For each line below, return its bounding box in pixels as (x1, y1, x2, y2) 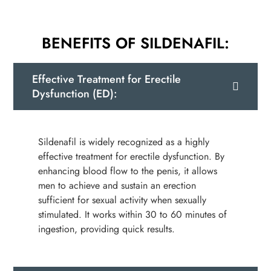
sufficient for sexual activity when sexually (38, 192, 206, 207)
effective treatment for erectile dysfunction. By (38, 149, 224, 163)
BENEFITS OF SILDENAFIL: (42, 32, 229, 54)
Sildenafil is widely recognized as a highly (38, 134, 209, 149)
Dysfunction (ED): (32, 86, 118, 102)
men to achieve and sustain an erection (38, 178, 196, 192)
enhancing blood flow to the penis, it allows (38, 163, 217, 178)
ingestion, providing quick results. (38, 221, 175, 236)
